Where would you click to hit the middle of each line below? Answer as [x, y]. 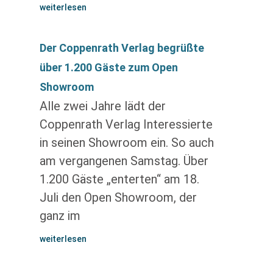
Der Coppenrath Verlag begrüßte [122, 48]
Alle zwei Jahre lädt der [102, 106]
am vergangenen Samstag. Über [124, 161]
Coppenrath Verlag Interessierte [126, 124]
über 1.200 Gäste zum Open [108, 67]
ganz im [60, 216]
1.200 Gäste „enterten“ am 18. [119, 179]
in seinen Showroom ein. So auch [126, 143]
